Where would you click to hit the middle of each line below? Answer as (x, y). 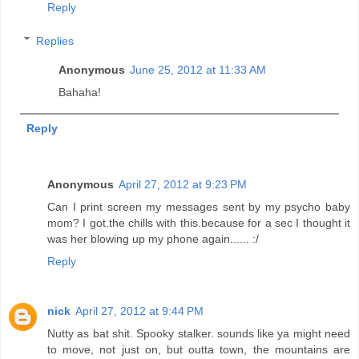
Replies (55, 40)
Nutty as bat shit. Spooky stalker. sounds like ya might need (199, 333)
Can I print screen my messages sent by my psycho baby (199, 206)
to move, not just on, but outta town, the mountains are (199, 349)
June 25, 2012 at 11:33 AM (198, 69)
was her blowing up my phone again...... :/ (153, 238)
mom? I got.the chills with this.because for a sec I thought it (199, 222)
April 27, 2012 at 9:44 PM (139, 311)
